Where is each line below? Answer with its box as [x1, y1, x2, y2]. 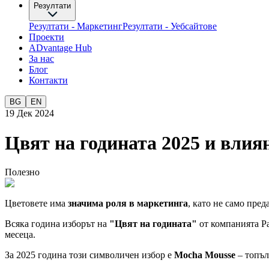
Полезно [5, 167, 40, 178]
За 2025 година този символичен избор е [5, 250, 174, 261]
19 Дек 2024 [5, 108, 54, 119]
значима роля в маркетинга [68, 198, 188, 209]
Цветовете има [5, 198, 68, 209]
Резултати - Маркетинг [29, 21, 122, 32]
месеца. [5, 229, 38, 240]
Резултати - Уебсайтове [122, 21, 217, 32]
